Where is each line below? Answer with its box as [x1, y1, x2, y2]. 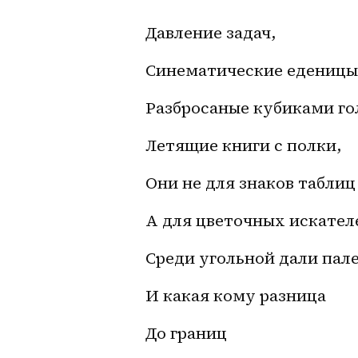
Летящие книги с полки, [145, 133, 341, 157]
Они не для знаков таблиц [145, 171, 356, 194]
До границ [145, 321, 227, 344]
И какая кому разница [145, 284, 326, 307]
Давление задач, [145, 21, 276, 44]
